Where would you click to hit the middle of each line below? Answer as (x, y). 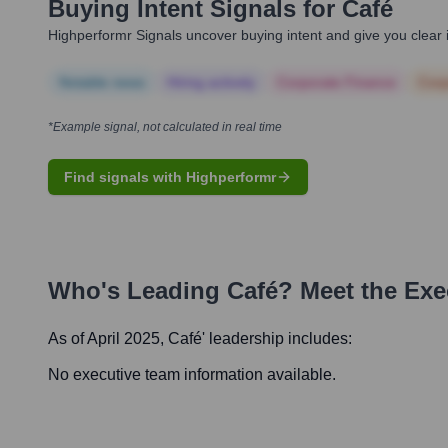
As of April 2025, (108, 339)
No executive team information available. (192, 375)
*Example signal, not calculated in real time (165, 127)
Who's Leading (137, 291)
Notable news (102, 82)
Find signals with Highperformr (170, 177)
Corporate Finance (336, 82)
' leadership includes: (277, 339)
